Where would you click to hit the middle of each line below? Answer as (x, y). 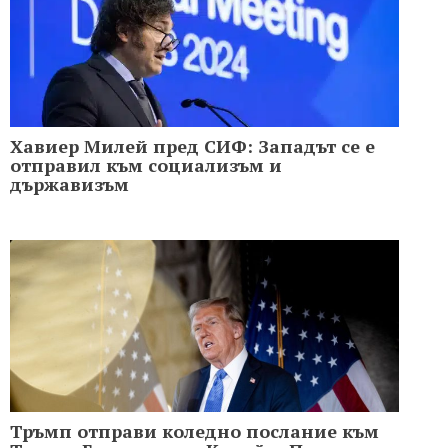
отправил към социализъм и (146, 165)
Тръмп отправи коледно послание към (194, 431)
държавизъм (69, 184)
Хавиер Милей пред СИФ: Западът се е (192, 146)
